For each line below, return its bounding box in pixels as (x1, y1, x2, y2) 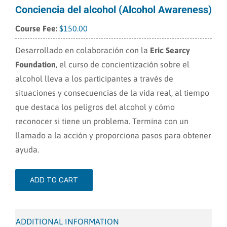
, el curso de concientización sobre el (56, 60, 190, 69)
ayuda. (15, 145, 39, 154)
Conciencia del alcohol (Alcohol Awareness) (15, 4, 212, 16)
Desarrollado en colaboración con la (15, 46, 150, 55)
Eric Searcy (150, 46, 190, 55)
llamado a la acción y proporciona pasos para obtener (15, 131, 211, 140)
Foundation (15, 60, 56, 69)
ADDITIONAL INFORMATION (16, 217, 119, 226)
